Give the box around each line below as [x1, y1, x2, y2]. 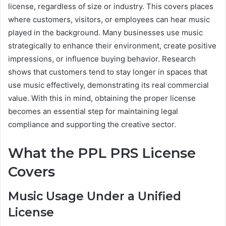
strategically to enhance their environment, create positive [8, 41, 216, 51]
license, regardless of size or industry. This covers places [8, 2, 213, 12]
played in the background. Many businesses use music [8, 28, 203, 38]
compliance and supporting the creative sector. [8, 120, 176, 130]
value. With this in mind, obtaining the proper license [8, 93, 196, 103]
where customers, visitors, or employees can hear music [8, 15, 210, 25]
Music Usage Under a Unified [8, 189, 181, 203]
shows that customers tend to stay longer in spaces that [8, 67, 207, 77]
